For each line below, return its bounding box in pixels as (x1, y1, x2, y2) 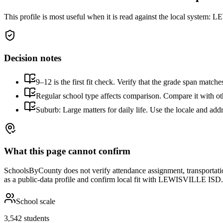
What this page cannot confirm (4, 146, 130, 157)
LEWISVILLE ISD (158, 175, 221, 184)
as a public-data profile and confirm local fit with (4, 175, 158, 184)
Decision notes (4, 52, 61, 63)
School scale (16, 197, 55, 206)
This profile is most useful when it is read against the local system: (4, 12, 211, 21)
